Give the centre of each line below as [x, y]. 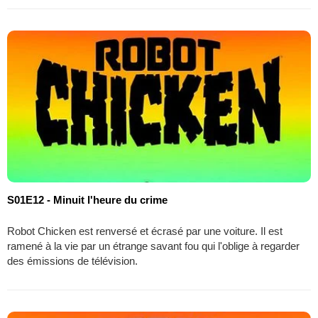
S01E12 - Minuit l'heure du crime [87, 199]
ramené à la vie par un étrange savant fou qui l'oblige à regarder [153, 246]
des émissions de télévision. [72, 261]
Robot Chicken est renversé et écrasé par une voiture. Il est [145, 231]
